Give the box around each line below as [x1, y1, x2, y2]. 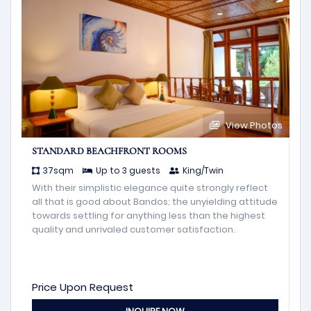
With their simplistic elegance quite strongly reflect [32, 181, 268, 194]
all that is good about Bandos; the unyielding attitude [32, 195, 278, 208]
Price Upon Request [32, 280, 133, 294]
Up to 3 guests [96, 165, 160, 176]
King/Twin [183, 165, 224, 176]
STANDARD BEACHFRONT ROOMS [32, 145, 187, 157]
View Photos [224, 119, 283, 132]
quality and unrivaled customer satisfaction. [32, 223, 235, 236]
